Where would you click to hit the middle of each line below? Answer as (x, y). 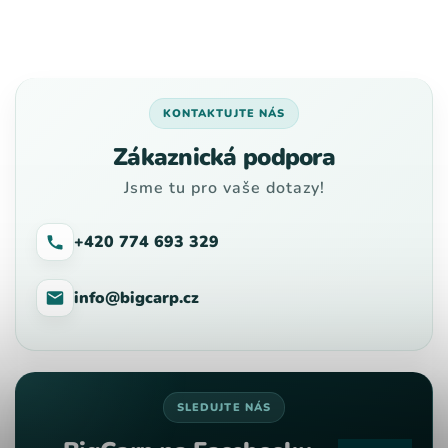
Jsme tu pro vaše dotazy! (224, 188)
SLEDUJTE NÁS (224, 408)
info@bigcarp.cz (136, 298)
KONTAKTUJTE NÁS (224, 114)
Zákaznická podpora (224, 157)
